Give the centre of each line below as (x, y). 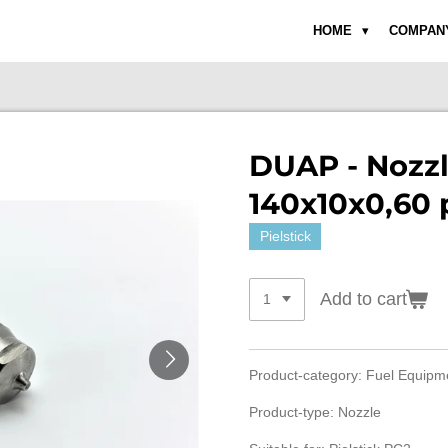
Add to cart (363, 298)
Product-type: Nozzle (319, 412)
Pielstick (285, 236)
